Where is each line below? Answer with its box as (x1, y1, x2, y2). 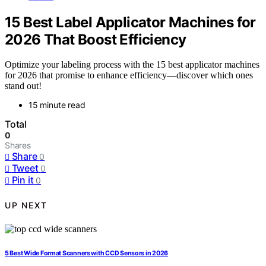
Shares (5, 140, 31, 151)
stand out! (5, 81, 42, 91)
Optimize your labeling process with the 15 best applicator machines (5, 59, 259, 70)
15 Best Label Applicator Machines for (5, 13, 256, 31)
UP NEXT (5, 199, 47, 210)
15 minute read (28, 100, 85, 110)
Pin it (11, 174, 34, 186)
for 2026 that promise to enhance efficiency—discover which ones (5, 70, 253, 81)
